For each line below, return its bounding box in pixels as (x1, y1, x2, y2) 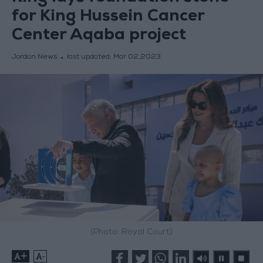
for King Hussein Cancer (11, 9, 204, 26)
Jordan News (11, 54, 57, 62)
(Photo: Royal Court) (90, 228, 173, 237)
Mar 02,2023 (113, 54, 161, 62)
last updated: (66, 54, 113, 62)
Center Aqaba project (11, 28, 186, 45)
